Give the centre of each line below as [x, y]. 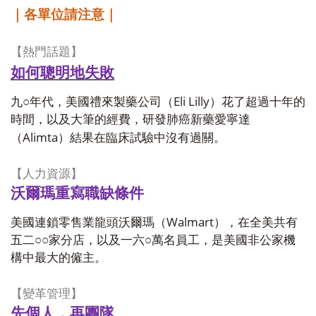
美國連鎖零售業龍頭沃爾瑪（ [89, 223]
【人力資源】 [47, 174]
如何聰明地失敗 [62, 72]
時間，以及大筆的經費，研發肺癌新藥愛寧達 [130, 120]
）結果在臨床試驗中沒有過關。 [142, 138]
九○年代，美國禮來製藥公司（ [92, 102]
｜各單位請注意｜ [64, 14]
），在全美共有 [256, 223]
